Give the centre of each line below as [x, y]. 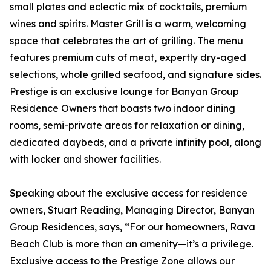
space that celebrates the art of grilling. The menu [126, 41]
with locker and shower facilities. [85, 159]
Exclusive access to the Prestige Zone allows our [122, 261]
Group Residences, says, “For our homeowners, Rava [132, 227]
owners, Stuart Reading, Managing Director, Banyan [132, 210]
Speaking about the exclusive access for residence [129, 193]
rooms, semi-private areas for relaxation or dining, [127, 125]
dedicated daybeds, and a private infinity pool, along [135, 142]
